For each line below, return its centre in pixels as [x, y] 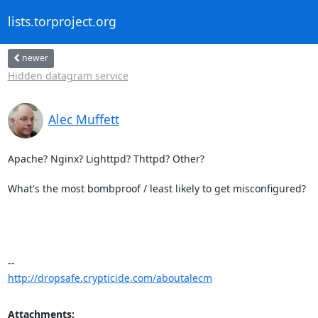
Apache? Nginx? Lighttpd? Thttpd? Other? [106, 158]
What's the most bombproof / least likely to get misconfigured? [157, 188]
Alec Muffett [83, 119]
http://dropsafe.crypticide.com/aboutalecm [110, 278]
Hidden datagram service [68, 75]
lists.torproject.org [62, 22]
